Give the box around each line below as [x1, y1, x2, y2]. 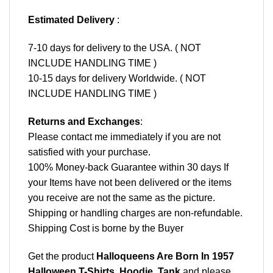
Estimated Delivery [28, 15, 115, 26]
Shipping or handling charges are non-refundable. [28, 207, 243, 218]
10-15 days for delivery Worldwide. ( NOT [28, 73, 206, 84]
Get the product [28, 250, 96, 261]
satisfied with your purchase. [28, 146, 151, 157]
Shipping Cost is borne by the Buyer [28, 222, 183, 233]
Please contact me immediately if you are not [28, 131, 221, 142]
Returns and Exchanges [28, 116, 140, 127]
